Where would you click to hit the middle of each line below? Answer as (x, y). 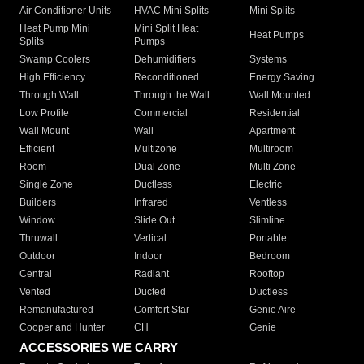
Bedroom (269, 256)
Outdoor (37, 256)
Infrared (152, 203)
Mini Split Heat (167, 29)
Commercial (161, 113)
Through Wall (49, 95)
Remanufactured (56, 310)
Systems (268, 60)
